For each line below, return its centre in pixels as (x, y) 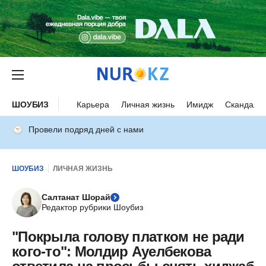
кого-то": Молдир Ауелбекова (112, 251)
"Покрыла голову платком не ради (128, 237)
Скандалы (245, 104)
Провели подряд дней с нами (86, 129)
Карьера (93, 104)
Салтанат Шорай (76, 197)
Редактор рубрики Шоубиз (92, 207)
